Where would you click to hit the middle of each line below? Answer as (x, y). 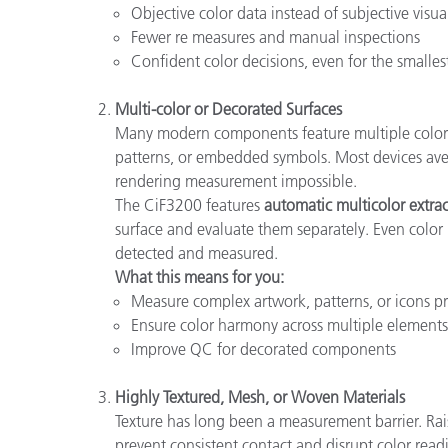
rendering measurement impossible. (236, 180)
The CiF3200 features (189, 204)
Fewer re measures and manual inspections (275, 36)
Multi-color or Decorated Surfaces (228, 108)
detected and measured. (196, 252)
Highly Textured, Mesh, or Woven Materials (260, 396)
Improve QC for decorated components (263, 348)
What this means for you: (199, 276)
